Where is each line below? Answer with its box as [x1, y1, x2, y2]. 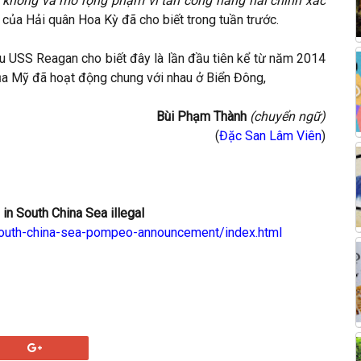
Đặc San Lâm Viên [219, 128, 322, 143]
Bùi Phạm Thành [156, 109, 251, 124]
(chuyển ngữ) [250, 109, 326, 124]
